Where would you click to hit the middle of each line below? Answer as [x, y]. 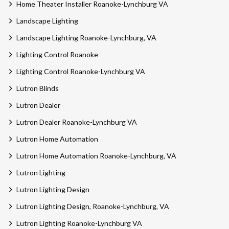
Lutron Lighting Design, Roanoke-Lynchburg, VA [93, 207]
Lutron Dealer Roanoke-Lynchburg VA [76, 122]
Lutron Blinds [37, 88]
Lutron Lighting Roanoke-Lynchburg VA [79, 223]
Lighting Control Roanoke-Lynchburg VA [81, 72]
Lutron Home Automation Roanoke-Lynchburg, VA [96, 156]
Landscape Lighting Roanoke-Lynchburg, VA [86, 38]
